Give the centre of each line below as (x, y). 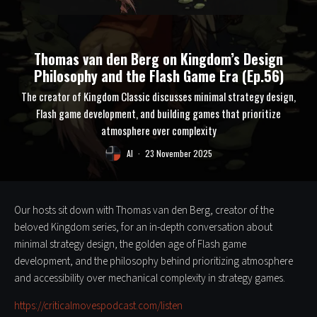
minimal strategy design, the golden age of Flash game (130, 244)
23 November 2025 (178, 154)
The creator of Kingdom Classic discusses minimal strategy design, (158, 96)
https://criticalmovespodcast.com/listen (98, 306)
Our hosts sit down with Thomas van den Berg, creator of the (144, 210)
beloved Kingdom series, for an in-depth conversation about (143, 227)
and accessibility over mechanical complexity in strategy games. (150, 278)
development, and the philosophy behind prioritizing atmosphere (154, 261)
